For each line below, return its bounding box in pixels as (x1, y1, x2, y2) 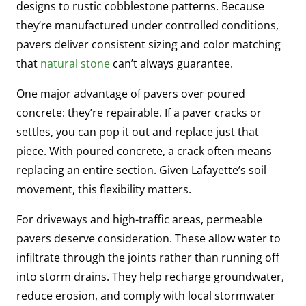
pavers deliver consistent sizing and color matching (16, 36, 281, 52)
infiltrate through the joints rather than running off (16, 249, 279, 265)
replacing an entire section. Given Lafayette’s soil (16, 162, 266, 178)
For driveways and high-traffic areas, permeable (16, 211, 262, 227)
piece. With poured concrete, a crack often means (16, 143, 272, 158)
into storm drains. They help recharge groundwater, (16, 268, 284, 284)
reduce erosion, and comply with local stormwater (16, 288, 275, 303)
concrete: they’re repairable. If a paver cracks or (16, 105, 262, 120)
